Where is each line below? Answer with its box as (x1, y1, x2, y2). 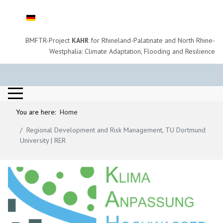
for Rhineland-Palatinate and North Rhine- (88, 36, 215, 45)
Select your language (7, 10, 72, 19)
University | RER (20, 135, 66, 145)
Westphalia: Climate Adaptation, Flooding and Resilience (49, 47, 215, 56)
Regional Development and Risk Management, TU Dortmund (26, 125, 206, 134)
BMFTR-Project (25, 36, 72, 45)
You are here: (16, 107, 60, 116)
